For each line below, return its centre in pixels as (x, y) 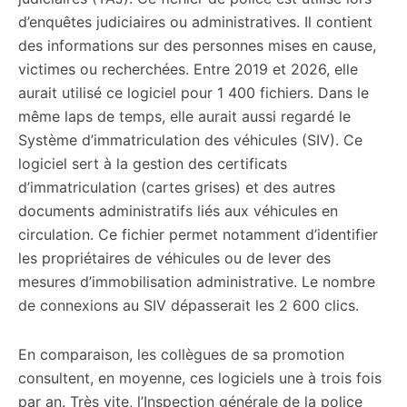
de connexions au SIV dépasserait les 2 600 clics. (189, 305)
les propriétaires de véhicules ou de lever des (174, 258)
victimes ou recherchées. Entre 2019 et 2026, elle (188, 69)
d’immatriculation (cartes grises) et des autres (177, 187)
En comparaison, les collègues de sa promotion (181, 354)
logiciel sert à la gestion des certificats (153, 164)
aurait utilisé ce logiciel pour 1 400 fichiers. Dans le (194, 93)
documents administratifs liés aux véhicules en (178, 211)
